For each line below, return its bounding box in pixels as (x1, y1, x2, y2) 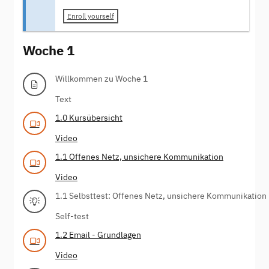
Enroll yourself (67, 11, 114, 21)
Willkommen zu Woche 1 (55, 73, 148, 84)
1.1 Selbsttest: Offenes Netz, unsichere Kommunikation (55, 190, 267, 201)
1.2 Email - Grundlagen (55, 229, 141, 240)
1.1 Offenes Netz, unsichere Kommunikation (55, 151, 223, 162)
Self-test (55, 210, 89, 222)
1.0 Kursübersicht (55, 112, 122, 123)
